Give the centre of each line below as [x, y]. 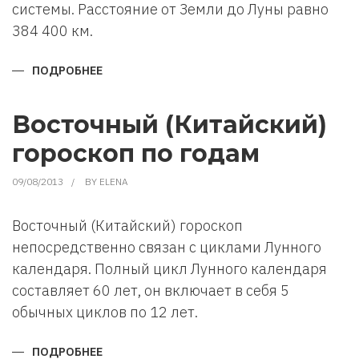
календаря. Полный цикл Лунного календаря [169, 269]
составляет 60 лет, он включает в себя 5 [151, 290]
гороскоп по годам [136, 153]
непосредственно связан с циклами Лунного [167, 247]
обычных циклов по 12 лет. [105, 312]
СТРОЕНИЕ [132, 104]
